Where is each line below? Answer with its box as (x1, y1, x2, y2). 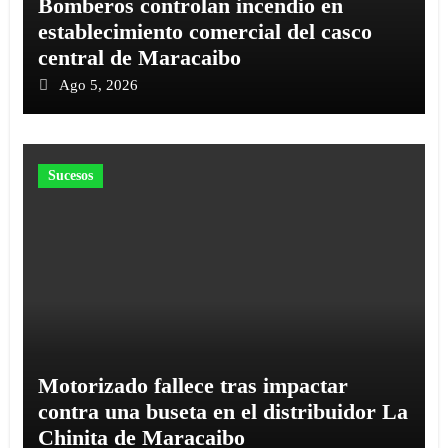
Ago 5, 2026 (58, 76, 138, 93)
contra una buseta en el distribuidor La (37, 398, 408, 424)
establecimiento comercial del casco (37, 18, 372, 44)
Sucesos (47, 167, 93, 183)
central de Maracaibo (37, 44, 241, 70)
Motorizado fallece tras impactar (37, 372, 348, 398)
